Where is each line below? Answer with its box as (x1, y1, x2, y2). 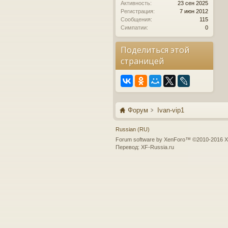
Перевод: (116, 144, 141, 150)
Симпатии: (121, 24, 148, 31)
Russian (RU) (116, 126, 150, 132)
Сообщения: (121, 16, 152, 22)
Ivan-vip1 (157, 106, 184, 114)
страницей (121, 55, 164, 67)
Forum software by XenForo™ (116, 136, 192, 142)
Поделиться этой (121, 44, 189, 55)
